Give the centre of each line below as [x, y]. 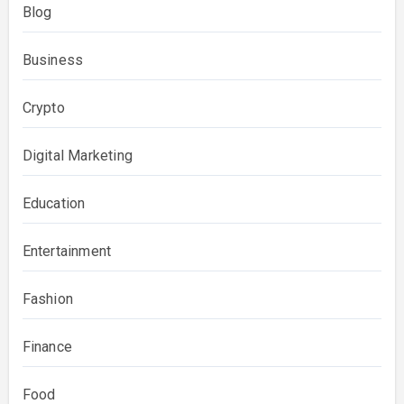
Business [53, 60]
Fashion [47, 299]
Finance [47, 347]
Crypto [43, 108]
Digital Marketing [77, 156]
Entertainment [67, 252]
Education [54, 204]
